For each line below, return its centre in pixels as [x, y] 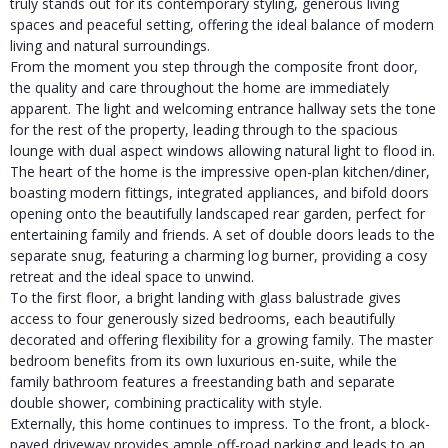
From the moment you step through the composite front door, [214, 66]
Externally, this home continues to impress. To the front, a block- [220, 423]
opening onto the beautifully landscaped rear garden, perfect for [217, 213]
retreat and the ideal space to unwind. [132, 276]
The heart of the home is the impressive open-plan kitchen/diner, [220, 171]
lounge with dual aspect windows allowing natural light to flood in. [222, 150]
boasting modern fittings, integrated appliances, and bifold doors [219, 192]
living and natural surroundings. [110, 45]
